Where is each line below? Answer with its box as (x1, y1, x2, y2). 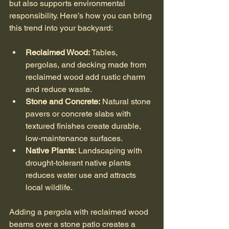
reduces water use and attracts (26, 170, 138, 180)
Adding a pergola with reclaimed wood (9, 207, 150, 217)
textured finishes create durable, (26, 121, 143, 131)
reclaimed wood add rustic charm (26, 72, 147, 82)
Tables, (90, 47, 120, 57)
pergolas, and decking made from (26, 59, 148, 70)
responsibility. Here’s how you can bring (9, 10, 154, 20)
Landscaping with (76, 145, 144, 155)
